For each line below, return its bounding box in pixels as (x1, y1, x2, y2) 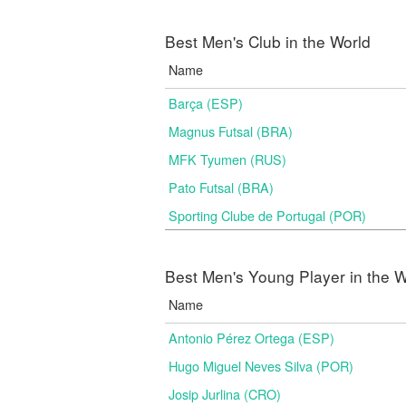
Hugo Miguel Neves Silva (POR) (169, 356, 353, 375)
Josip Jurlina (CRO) (169, 384, 281, 403)
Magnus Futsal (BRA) (169, 121, 293, 140)
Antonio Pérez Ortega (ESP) (169, 328, 334, 347)
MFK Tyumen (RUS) (169, 150, 286, 169)
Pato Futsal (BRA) (169, 178, 274, 197)
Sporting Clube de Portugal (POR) (169, 206, 366, 225)
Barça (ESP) (169, 93, 243, 112)
